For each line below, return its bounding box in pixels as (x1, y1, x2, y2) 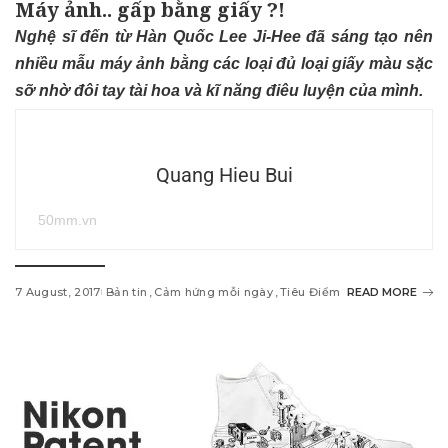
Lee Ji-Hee (219, 28, 301, 46)
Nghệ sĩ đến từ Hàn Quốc (15, 28, 220, 46)
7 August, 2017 (15, 285, 101, 300)
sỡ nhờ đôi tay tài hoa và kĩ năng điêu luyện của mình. (15, 82, 423, 100)
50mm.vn (38, 212, 97, 229)
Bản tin (105, 285, 148, 300)
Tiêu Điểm (280, 285, 341, 300)
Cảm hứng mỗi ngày (154, 285, 274, 300)
